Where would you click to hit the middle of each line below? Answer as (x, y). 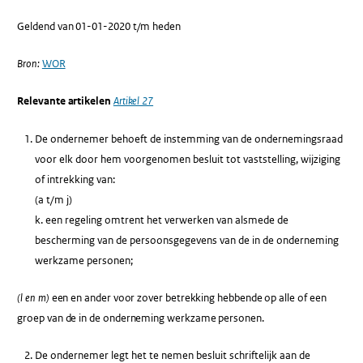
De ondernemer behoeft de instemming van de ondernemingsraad (188, 139)
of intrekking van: (75, 179)
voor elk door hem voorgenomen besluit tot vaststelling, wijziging (187, 159)
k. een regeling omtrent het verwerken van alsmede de (161, 220)
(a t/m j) (53, 199)
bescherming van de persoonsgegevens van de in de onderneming (186, 240)
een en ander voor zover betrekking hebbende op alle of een (188, 297)
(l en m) (33, 297)
